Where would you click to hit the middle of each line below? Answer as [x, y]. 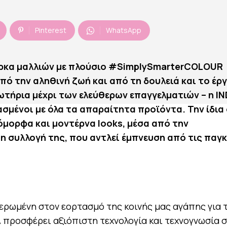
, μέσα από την [156, 123]
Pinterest [51, 30]
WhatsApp [124, 30]
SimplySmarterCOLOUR [170, 66]
